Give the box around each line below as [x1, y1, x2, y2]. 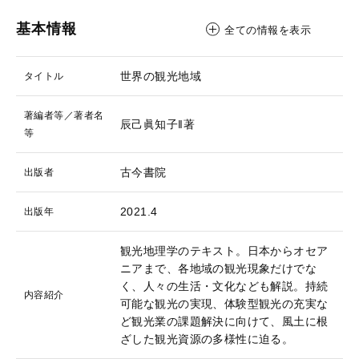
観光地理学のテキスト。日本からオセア [120, 244, 329, 257]
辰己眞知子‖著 [120, 118, 195, 131]
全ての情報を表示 [224, 24, 312, 36]
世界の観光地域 [120, 70, 201, 83]
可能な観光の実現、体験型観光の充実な [120, 297, 329, 310]
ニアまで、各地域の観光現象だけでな [120, 262, 317, 275]
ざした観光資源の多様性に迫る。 [120, 333, 294, 345]
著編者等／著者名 [24, 110, 104, 121]
